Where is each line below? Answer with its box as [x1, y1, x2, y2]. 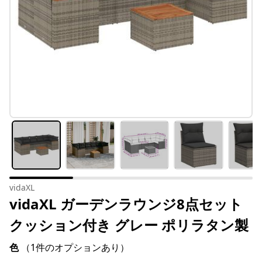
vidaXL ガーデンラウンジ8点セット [9, 194, 243, 214]
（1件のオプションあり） [21, 241, 129, 254]
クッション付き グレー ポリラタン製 [9, 215, 249, 235]
